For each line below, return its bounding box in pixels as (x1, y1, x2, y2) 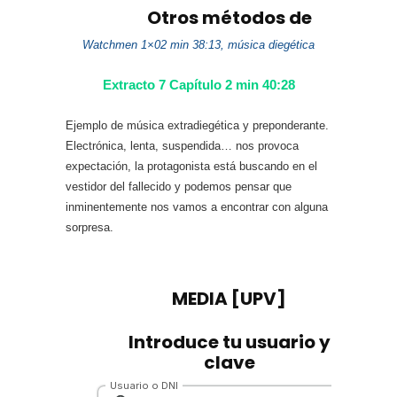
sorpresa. (66, 221, 113, 234)
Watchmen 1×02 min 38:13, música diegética (82, 38, 315, 51)
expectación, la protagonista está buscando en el (66, 160, 317, 173)
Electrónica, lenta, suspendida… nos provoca (66, 139, 299, 152)
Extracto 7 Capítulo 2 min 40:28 (102, 77, 295, 92)
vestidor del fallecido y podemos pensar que (66, 180, 292, 193)
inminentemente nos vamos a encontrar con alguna (66, 200, 328, 214)
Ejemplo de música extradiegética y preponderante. (66, 119, 329, 132)
